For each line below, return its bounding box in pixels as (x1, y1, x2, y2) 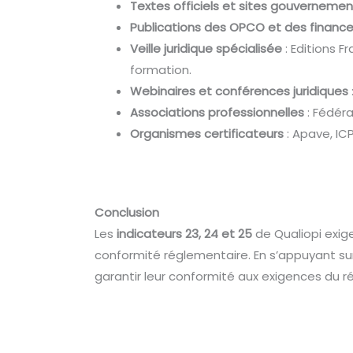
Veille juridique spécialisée (130, 40, 283, 58)
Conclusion (95, 203, 160, 221)
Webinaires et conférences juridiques (130, 83, 349, 100)
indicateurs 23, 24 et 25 (117, 225, 253, 242)
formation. (130, 61, 192, 79)
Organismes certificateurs (130, 125, 284, 143)
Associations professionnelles (130, 104, 305, 121)
